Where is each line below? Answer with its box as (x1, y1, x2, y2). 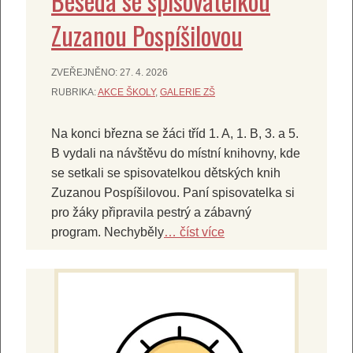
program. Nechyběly (51, 225, 164, 240)
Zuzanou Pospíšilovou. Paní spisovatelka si (51, 186, 295, 200)
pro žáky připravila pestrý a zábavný (51, 206, 251, 220)
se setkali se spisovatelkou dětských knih (51, 166, 281, 180)
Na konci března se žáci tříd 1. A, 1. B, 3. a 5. (51, 127, 299, 141)
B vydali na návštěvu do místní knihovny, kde (51, 147, 300, 161)
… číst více (164, 225, 225, 240)
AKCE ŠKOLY (98, 87, 155, 98)
